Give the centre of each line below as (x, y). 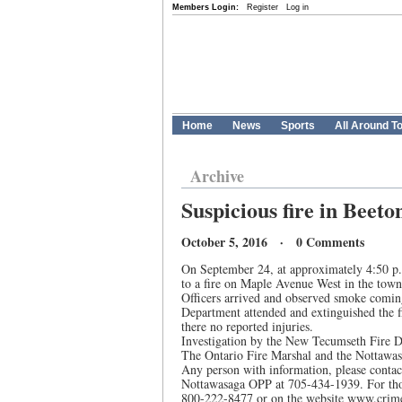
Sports (298, 126)
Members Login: (205, 7)
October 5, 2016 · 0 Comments (273, 242)
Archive (217, 176)
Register (262, 7)
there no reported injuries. (247, 326)
